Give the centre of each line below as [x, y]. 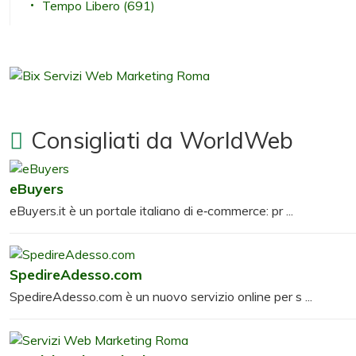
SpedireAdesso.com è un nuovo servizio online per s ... [161, 296]
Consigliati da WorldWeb [162, 139]
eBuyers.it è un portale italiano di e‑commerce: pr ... [151, 210]
